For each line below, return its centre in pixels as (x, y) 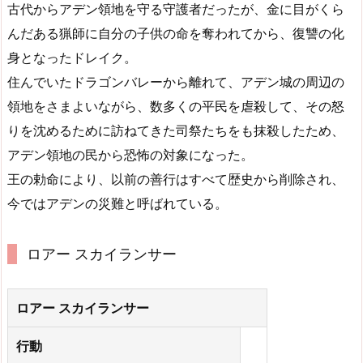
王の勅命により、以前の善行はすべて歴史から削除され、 (176, 179)
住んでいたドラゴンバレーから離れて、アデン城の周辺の (176, 82)
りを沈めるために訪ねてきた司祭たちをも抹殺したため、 (176, 131)
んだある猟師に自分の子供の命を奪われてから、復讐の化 (176, 34)
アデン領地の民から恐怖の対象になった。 (130, 155)
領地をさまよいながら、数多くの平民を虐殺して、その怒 (176, 107)
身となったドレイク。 (72, 58)
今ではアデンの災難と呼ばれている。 (117, 204)
